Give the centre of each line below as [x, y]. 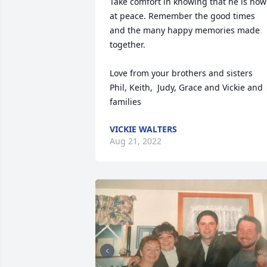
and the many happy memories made [185, 30]
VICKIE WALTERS [143, 129]
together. [129, 44]
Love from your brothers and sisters [182, 73]
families [125, 102]
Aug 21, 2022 [136, 141]
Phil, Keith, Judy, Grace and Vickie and [186, 87]
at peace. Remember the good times [182, 16]
